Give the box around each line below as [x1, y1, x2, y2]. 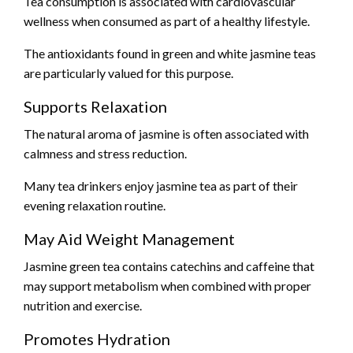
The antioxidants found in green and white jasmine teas [24, 46, 316, 61]
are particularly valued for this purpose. [24, 65, 233, 81]
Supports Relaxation [24, 97, 167, 117]
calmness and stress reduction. [24, 146, 187, 162]
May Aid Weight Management [24, 229, 235, 249]
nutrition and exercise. [24, 298, 142, 314]
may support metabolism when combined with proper [24, 278, 311, 294]
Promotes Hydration [24, 329, 170, 349]
